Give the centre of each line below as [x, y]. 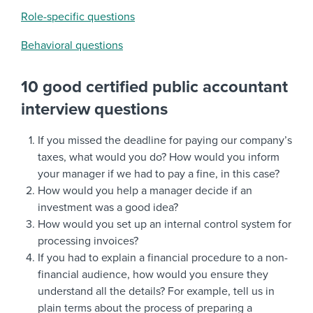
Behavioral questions [72, 45]
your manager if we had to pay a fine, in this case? [159, 174]
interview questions [94, 109]
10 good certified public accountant [154, 87]
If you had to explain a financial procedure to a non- [163, 258]
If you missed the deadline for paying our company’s [165, 140]
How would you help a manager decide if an [145, 191]
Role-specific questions [78, 17]
